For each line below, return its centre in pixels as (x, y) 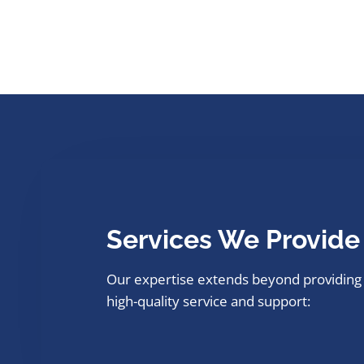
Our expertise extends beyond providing (234, 279)
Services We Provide (233, 239)
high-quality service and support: (208, 301)
